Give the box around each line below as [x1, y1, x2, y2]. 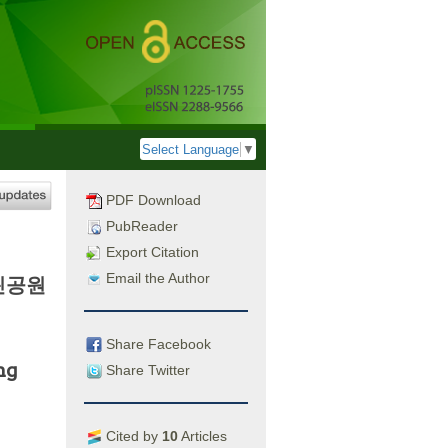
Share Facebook [102, 335, 211, 352]
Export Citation [102, 244, 199, 260]
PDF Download [102, 192, 201, 208]
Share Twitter [102, 361, 190, 378]
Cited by [102, 427, 162, 444]
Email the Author [102, 270, 210, 286]
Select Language [142, 142, 239, 158]
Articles [178, 427, 227, 444]
